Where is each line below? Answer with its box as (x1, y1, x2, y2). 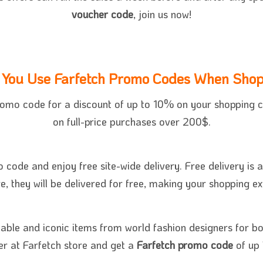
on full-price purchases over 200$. (52, 114, 211, 129)
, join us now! (133, 7, 191, 22)
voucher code (72, 7, 133, 22)
